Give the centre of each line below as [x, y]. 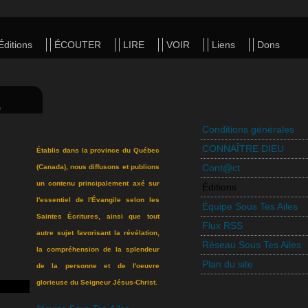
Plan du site [228, 264]
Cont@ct [221, 168]
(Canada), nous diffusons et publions [98, 167]
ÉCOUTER [78, 45]
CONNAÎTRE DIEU [243, 148]
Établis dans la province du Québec [98, 150]
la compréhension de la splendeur [98, 249]
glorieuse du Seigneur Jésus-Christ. [97, 282]
